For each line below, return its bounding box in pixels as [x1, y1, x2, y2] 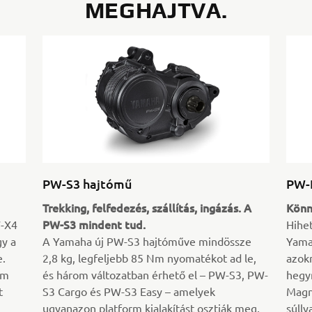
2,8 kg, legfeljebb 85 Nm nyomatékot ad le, [42, 251, 257, 265]
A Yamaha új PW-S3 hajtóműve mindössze [42, 234, 252, 249]
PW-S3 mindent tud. [42, 217, 146, 233]
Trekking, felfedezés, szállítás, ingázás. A [42, 200, 252, 216]
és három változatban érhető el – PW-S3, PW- [42, 267, 269, 282]
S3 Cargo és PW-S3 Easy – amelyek [42, 284, 216, 299]
